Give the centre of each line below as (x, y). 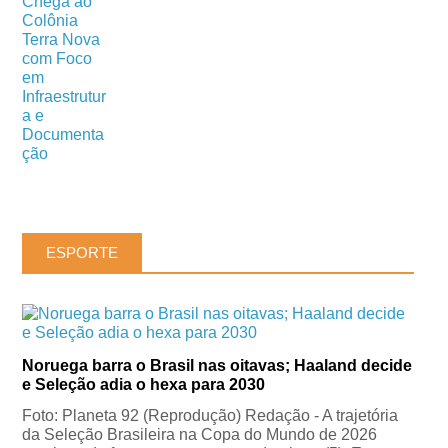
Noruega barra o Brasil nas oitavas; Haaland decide (217, 366)
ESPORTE (82, 253)
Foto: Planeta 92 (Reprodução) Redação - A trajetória (210, 416)
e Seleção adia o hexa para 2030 (144, 385)
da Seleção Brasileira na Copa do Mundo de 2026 (200, 435)
